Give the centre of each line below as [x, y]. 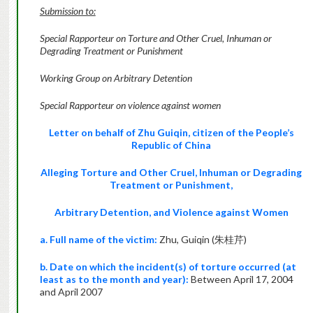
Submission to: [67, 11]
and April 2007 [71, 292]
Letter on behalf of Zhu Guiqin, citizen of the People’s [171, 133]
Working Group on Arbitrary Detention [116, 78]
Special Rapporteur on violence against [115, 105]
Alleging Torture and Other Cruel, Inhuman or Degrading [172, 173]
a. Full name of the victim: [98, 240]
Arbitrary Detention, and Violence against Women [171, 212]
